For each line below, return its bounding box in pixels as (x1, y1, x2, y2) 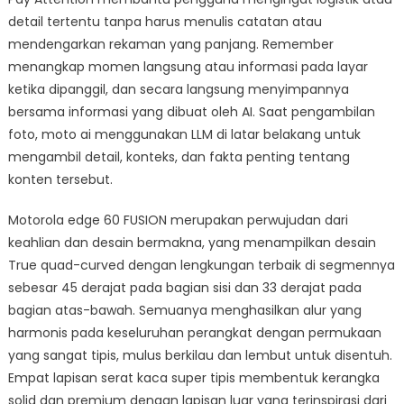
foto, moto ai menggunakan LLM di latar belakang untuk (7, 124, 361, 143)
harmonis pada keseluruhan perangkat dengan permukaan (7, 323, 381, 342)
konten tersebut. (7, 170, 113, 188)
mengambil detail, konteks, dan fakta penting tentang (7, 147, 350, 166)
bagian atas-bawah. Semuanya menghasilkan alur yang (7, 300, 362, 319)
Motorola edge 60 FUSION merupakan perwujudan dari (7, 210, 348, 229)
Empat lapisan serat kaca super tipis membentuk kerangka (7, 368, 380, 387)
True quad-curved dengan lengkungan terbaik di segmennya (7, 255, 395, 274)
